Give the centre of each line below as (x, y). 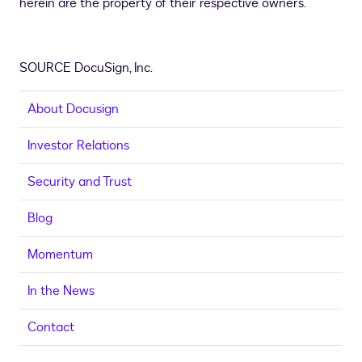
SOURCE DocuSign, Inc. (86, 68)
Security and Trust (80, 182)
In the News (61, 291)
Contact (51, 327)
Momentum (60, 255)
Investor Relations (78, 145)
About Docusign (73, 109)
